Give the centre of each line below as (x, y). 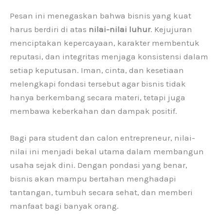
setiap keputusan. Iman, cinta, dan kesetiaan (97, 70)
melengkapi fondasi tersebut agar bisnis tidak (98, 83)
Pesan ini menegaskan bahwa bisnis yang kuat (100, 15)
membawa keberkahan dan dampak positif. (93, 111)
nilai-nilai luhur (119, 29)
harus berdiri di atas (49, 29)
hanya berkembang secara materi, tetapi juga (98, 97)
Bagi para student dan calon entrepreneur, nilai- (102, 137)
